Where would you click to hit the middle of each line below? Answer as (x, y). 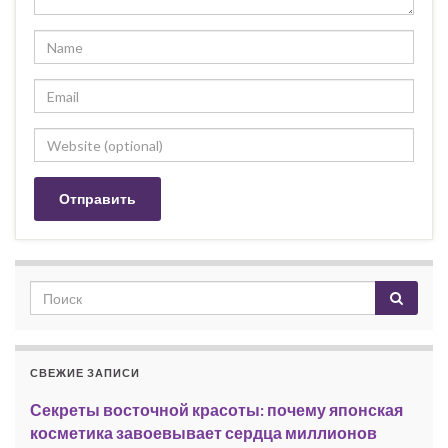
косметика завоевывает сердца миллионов (203, 432)
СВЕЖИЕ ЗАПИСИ (85, 372)
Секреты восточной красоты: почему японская (216, 409)
